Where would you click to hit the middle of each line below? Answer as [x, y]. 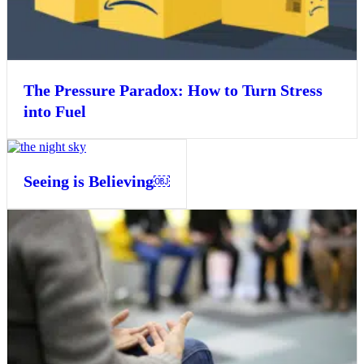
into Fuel [55, 112]
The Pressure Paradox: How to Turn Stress [173, 91]
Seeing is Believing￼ [97, 182]
